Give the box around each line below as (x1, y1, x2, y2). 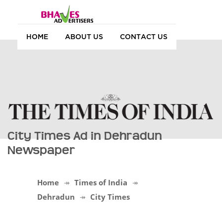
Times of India (74, 177, 127, 187)
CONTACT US (120, 32, 167, 40)
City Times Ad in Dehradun (7, 128, 162, 143)
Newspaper (7, 143, 75, 158)
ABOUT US (65, 32, 103, 40)
